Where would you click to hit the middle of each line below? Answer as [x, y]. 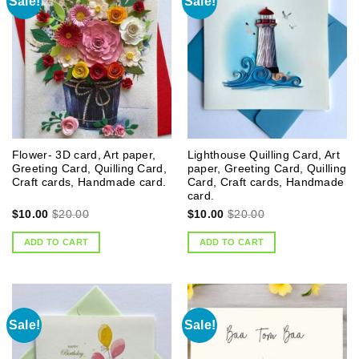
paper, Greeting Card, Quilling [267, 169]
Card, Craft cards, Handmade [266, 183]
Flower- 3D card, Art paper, [84, 155]
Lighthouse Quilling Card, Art [264, 155]
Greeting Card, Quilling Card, [89, 169]
